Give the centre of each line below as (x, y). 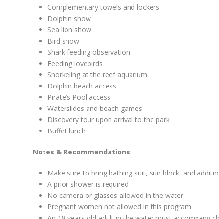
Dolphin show (69, 19)
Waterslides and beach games (95, 109)
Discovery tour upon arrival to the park (109, 120)
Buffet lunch (66, 131)
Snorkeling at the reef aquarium (97, 75)
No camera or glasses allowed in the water (115, 196)
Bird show (63, 41)
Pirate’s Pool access (79, 97)
